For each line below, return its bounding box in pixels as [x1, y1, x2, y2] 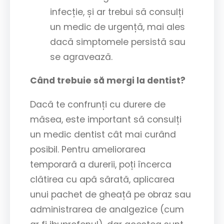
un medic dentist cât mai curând [30, 128, 176, 140]
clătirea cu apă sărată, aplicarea [30, 173, 174, 185]
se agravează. [50, 50, 112, 63]
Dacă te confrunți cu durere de [30, 98, 165, 110]
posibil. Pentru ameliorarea [30, 143, 145, 155]
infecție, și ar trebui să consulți [50, 5, 183, 18]
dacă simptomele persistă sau [50, 35, 185, 48]
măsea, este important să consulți [30, 113, 181, 125]
